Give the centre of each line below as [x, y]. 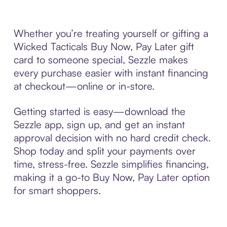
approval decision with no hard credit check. [112, 137]
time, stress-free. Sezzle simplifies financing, [111, 164]
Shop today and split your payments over [104, 150]
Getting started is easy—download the [99, 111]
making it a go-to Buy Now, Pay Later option [111, 177]
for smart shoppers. [57, 190]
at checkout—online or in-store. [84, 86]
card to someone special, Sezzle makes [101, 59]
